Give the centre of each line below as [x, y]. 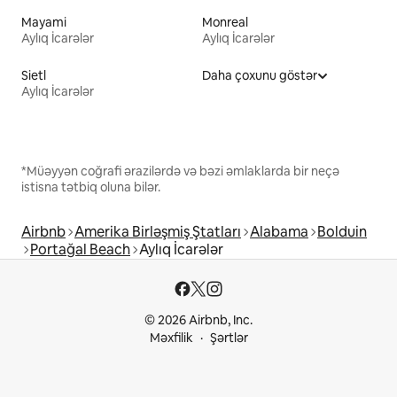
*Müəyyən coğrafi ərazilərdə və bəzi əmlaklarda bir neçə [180, 171]
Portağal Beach [80, 250]
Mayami [44, 23]
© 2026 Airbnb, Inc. [198, 320]
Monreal [225, 23]
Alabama [279, 232]
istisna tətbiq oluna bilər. [91, 187]
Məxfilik [171, 338]
